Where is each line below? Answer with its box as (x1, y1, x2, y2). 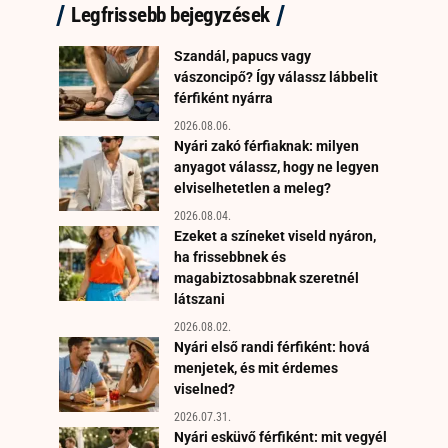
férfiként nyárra (174, 89, 273, 106)
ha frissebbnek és (174, 248, 286, 265)
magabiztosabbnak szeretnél (174, 269, 359, 286)
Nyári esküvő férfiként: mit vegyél (174, 428, 387, 445)
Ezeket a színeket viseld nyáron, (174, 227, 376, 244)
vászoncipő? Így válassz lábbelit (174, 68, 378, 85)
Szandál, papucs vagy (174, 47, 311, 64)
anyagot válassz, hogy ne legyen (174, 158, 379, 175)
